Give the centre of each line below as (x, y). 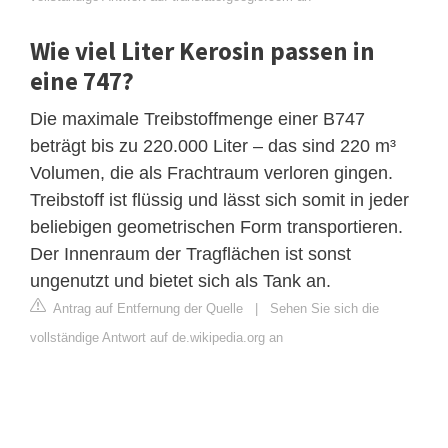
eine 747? (82, 80)
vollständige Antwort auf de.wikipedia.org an (156, 337)
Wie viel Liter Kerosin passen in (202, 50)
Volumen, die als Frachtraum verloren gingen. (211, 172)
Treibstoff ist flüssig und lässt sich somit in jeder (219, 199)
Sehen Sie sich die (324, 308)
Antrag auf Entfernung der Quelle (146, 308)
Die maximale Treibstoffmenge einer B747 (197, 118)
